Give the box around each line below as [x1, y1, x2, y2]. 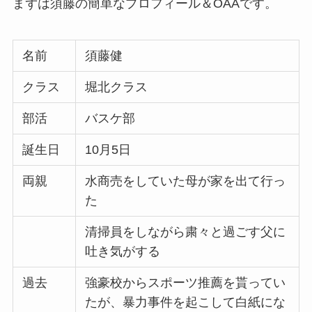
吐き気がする [85, 244, 161, 259]
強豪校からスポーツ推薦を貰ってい [85, 276, 286, 290]
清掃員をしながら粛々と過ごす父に [85, 225, 286, 240]
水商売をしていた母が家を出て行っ [85, 174, 286, 189]
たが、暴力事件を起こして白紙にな [85, 295, 286, 310]
